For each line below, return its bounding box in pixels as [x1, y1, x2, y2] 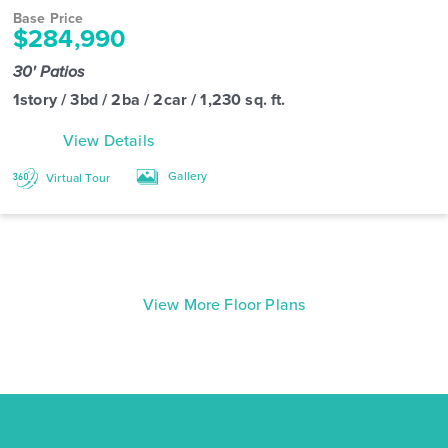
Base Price [13, 8, 84, 28]
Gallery [165, 167, 208, 184]
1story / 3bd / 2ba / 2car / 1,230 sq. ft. [13, 88, 286, 111]
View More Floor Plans [142, 293, 306, 315]
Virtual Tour [43, 169, 111, 186]
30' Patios [13, 60, 89, 82]
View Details [63, 129, 154, 151]
